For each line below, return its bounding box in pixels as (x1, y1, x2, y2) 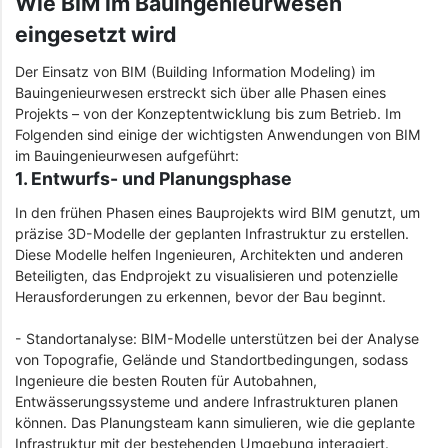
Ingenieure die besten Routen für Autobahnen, (15, 372, 317, 390)
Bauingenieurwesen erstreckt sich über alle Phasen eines (15, 83, 386, 101)
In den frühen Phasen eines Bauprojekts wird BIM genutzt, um (15, 204, 420, 222)
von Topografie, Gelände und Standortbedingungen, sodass (15, 351, 408, 369)
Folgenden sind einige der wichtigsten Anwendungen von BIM (15, 125, 421, 143)
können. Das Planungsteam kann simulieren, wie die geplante (15, 414, 415, 432)
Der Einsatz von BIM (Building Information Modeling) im (15, 62, 375, 80)
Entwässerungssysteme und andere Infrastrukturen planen (15, 393, 398, 411)
